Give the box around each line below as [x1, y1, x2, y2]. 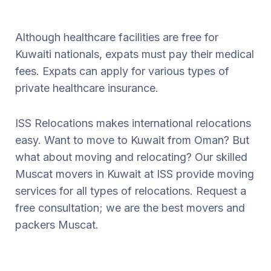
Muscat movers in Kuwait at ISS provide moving [15, 167, 254, 180]
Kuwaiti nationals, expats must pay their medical [15, 47, 254, 60]
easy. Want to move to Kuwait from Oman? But [15, 133, 249, 146]
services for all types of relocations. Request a [15, 184, 246, 197]
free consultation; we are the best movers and [15, 201, 245, 214]
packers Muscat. [15, 218, 99, 231]
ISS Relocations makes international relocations [15, 116, 251, 129]
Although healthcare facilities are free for [15, 30, 218, 44]
